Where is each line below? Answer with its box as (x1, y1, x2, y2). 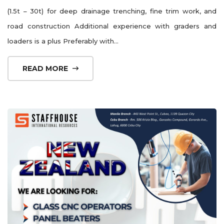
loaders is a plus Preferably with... (7, 36, 118, 45)
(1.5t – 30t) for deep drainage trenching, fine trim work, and (7, 6, 216, 15)
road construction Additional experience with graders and (7, 21, 216, 30)
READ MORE (22, 63, 70, 73)
